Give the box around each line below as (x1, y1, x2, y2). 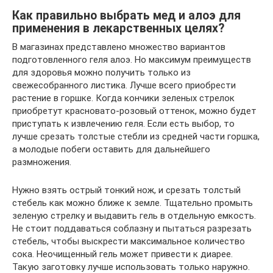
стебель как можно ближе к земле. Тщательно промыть (12, 197, 253, 208)
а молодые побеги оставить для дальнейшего (12, 144, 210, 155)
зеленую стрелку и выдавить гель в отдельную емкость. (12, 210, 256, 221)
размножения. (12, 157, 71, 168)
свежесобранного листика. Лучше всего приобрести (12, 80, 236, 91)
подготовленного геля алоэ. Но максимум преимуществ (12, 54, 251, 65)
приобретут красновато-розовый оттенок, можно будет (12, 105, 257, 116)
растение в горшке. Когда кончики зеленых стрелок (12, 93, 235, 104)
